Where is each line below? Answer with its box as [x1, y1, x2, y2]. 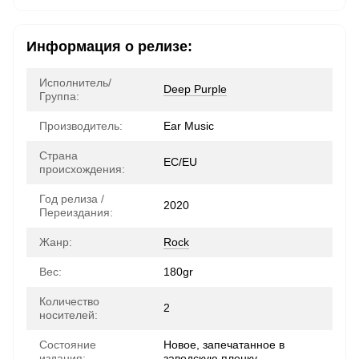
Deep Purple [163, 83, 227, 95]
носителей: [39, 309, 98, 321]
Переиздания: [39, 206, 113, 219]
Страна [39, 149, 78, 162]
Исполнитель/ [39, 76, 111, 89]
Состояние [39, 338, 96, 351]
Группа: [39, 90, 79, 103]
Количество [39, 295, 99, 308]
